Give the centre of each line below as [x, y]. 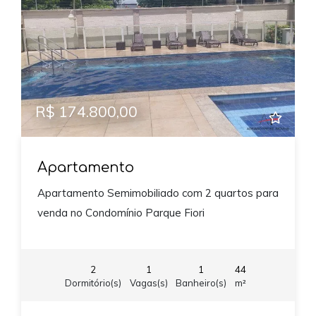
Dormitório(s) [93, 283]
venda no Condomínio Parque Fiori [121, 212]
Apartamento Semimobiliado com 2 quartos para [158, 193]
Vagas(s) [148, 283]
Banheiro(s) [201, 283]
